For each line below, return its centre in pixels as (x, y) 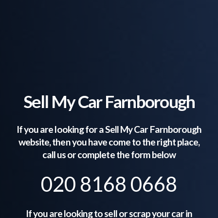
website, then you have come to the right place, (109, 142)
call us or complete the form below (109, 154)
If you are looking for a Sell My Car (83, 129)
